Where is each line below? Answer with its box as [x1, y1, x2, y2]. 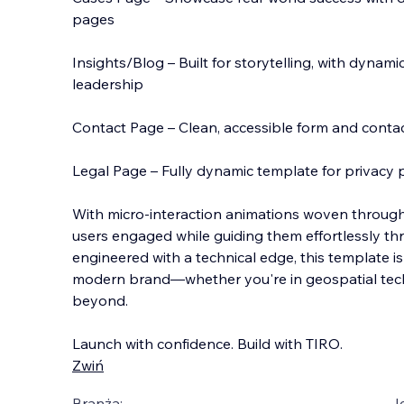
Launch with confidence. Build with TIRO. [72, 335, 343, 353]
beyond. [72, 291, 128, 309]
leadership [72, 75, 143, 93]
